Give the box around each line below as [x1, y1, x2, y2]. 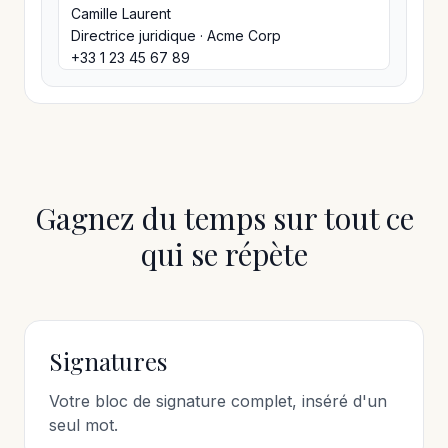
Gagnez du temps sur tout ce [34, 198, 414, 238]
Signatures [49, 345, 167, 377]
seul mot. [49, 415, 118, 435]
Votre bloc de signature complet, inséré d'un [49, 391, 387, 411]
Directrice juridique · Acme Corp [71, 27, 281, 44]
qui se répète [140, 234, 308, 274]
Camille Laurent [71, 5, 171, 22]
